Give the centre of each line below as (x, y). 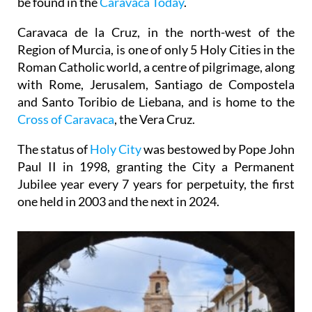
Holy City (116, 123)
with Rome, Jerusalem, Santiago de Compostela (156, 58)
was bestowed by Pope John (218, 123)
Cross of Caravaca (66, 93)
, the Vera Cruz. (155, 93)
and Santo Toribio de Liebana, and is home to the (156, 76)
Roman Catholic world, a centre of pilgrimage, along (156, 41)
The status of (54, 123)
